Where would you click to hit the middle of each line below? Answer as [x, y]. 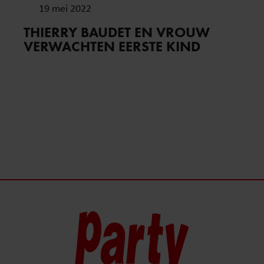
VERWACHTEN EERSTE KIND [112, 47]
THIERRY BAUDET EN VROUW [117, 32]
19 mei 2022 [65, 8]
